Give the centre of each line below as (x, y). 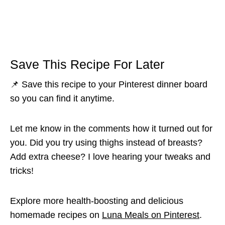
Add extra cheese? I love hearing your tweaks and (110, 156)
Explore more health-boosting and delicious (97, 201)
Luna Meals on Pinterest (151, 215)
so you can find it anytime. (62, 98)
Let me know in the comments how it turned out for (111, 128)
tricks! (22, 171)
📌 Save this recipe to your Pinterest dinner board (109, 84)
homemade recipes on (56, 215)
